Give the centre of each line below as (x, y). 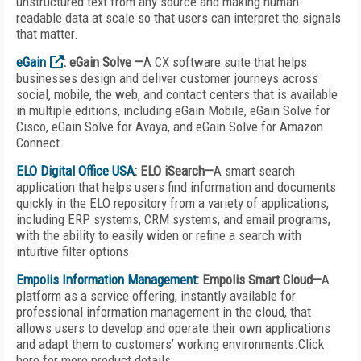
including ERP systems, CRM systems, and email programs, (173, 219)
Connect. (41, 143)
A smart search (254, 171)
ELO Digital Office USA (75, 171)
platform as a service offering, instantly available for (156, 296)
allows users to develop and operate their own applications (173, 328)
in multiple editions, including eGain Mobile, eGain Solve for (173, 110)
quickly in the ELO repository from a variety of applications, (172, 203)
